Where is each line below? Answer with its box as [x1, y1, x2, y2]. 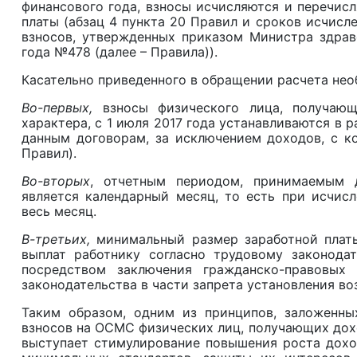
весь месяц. [22, 203, 96, 220]
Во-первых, [22, 100, 92, 116]
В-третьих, [22, 231, 97, 248]
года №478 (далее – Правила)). [22, 44, 218, 61]
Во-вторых [22, 173, 90, 190]
